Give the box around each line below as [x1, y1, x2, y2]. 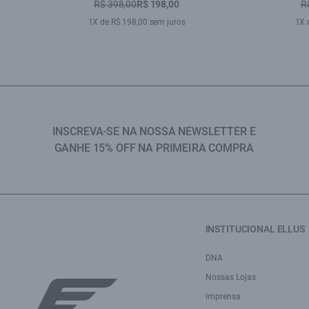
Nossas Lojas [205, 272, 256, 282]
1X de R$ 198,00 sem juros [88, 17, 186, 27]
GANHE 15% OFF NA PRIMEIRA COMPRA [54, 141, 254, 154]
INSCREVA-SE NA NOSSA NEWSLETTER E [52, 125, 256, 138]
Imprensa [205, 292, 241, 301]
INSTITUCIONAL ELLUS [205, 223, 305, 235]
